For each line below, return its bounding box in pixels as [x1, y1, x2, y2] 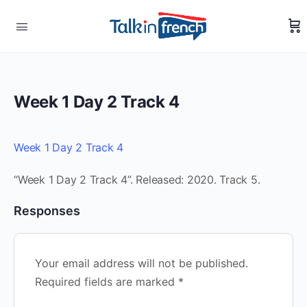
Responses [14, 204, 80, 218]
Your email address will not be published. [35, 256, 248, 270]
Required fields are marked [35, 275, 178, 288]
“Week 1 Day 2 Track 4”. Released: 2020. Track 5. [14, 173, 260, 186]
